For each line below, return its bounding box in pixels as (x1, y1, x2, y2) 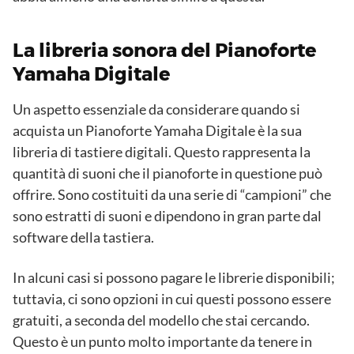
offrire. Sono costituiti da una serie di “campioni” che (13, 186, 331, 204)
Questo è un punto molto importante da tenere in (13, 333, 312, 351)
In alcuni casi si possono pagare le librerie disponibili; (13, 269, 335, 287)
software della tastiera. (13, 228, 154, 247)
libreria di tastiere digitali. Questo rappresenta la (13, 143, 311, 161)
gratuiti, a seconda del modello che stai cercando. (13, 311, 310, 330)
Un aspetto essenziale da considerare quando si (13, 100, 300, 119)
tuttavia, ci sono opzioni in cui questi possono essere (13, 290, 331, 308)
